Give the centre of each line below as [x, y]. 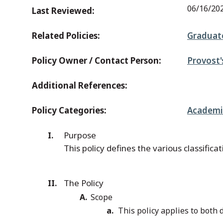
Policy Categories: [69, 110]
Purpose [80, 135]
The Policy [85, 183]
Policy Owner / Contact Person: [97, 60]
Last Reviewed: [63, 11]
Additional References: [80, 85]
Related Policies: [66, 36]
